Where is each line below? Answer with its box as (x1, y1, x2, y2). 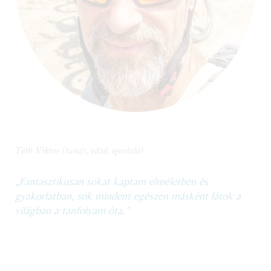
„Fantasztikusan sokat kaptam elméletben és (15, 167, 208, 180)
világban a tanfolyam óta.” (15, 196, 129, 209)
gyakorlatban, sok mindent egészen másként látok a (15, 181, 241, 195)
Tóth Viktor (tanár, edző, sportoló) (15, 136, 143, 150)
